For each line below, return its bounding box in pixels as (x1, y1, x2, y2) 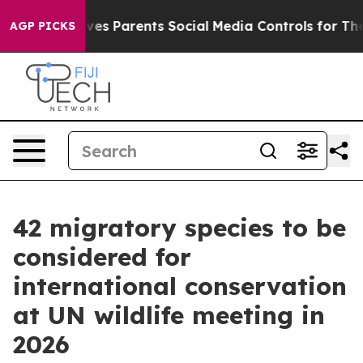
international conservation (13, 271, 347, 301)
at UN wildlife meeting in (13, 300, 325, 331)
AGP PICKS (10, 19, 75, 33)
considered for (13, 241, 191, 272)
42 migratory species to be (13, 212, 346, 243)
